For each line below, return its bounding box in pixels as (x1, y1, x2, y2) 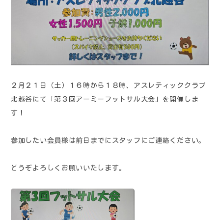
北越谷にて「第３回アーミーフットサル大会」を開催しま (11, 95, 199, 103)
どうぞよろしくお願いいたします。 (11, 164, 127, 171)
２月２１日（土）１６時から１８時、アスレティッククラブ (11, 82, 206, 89)
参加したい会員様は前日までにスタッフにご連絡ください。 (11, 137, 206, 144)
